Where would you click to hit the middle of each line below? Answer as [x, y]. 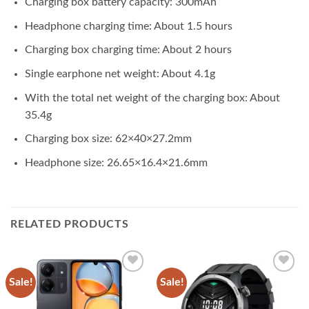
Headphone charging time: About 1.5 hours [128, 26]
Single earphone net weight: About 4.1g [120, 74]
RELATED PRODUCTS [70, 224]
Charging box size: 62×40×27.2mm [108, 139]
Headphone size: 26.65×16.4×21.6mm [116, 162]
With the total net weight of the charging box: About [152, 98]
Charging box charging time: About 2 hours [128, 50]
